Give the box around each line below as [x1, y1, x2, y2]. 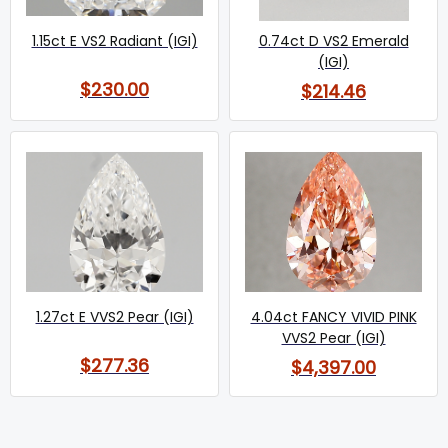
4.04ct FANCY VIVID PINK [250, 307, 417, 328]
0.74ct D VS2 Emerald [258, 31, 409, 52]
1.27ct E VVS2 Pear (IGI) [35, 307, 194, 328]
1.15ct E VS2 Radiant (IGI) [31, 31, 198, 52]
